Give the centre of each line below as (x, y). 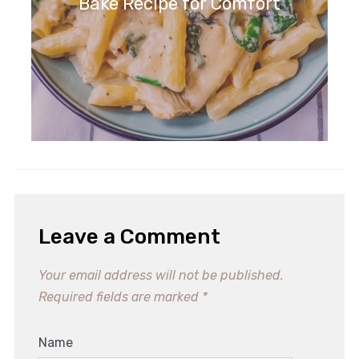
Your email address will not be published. (161, 275)
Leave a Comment (129, 236)
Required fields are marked (120, 296)
